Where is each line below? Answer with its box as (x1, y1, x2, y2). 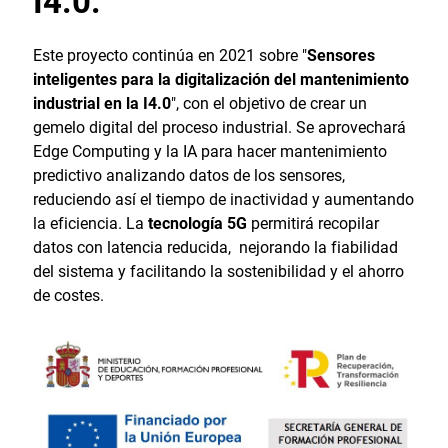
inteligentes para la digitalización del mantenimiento (32, 70, 409, 90)
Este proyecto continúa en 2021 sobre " (32, 46, 307, 66)
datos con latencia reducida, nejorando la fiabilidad (32, 238, 398, 258)
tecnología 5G (147, 214, 251, 234)
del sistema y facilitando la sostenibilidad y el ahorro (32, 262, 404, 282)
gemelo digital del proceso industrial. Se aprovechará (32, 118, 406, 138)
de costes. (32, 286, 104, 306)
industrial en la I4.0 (32, 94, 171, 114)
